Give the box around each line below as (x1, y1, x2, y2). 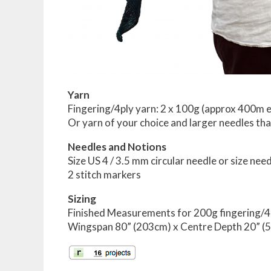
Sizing (68, 192, 96, 205)
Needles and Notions (68, 140, 166, 153)
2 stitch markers (68, 168, 141, 181)
